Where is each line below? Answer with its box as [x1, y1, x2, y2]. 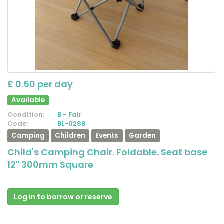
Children [55, 130, 86, 140]
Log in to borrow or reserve [14, 191, 112, 202]
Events [95, 130, 119, 140]
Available [11, 95, 45, 105]
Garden [128, 130, 156, 140]
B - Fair [57, 109, 82, 119]
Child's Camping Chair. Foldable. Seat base [7, 145, 207, 158]
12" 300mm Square [7, 158, 93, 171]
